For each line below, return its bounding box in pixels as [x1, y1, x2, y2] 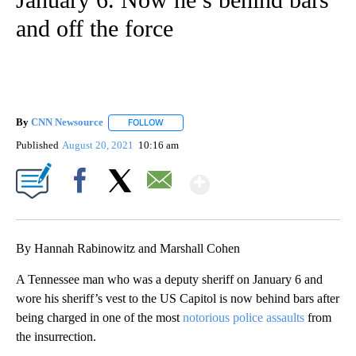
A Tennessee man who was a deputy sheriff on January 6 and [16, 272, 323, 286]
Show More [208, 163, 335, 192]
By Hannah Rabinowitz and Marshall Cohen [16, 241, 240, 255]
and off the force [16, 15, 173, 42]
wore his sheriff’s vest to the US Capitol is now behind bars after [16, 291, 339, 305]
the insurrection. [16, 329, 96, 343]
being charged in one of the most [16, 310, 183, 324]
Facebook [61, 201, 105, 214]
